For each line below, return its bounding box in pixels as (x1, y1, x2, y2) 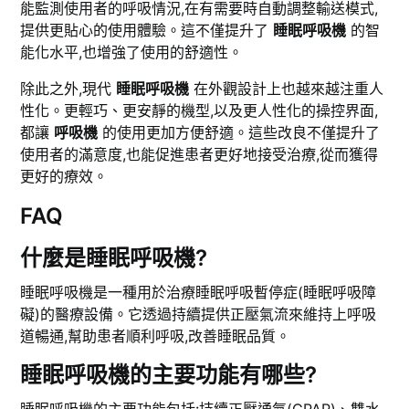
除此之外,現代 (20, 79, 117, 99)
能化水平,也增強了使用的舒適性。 (20, 43, 244, 62)
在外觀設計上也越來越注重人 (189, 79, 384, 99)
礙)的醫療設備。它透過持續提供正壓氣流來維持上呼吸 (20, 305, 377, 324)
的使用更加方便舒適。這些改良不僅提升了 (98, 123, 381, 142)
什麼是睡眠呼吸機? (20, 245, 208, 272)
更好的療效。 (20, 167, 109, 186)
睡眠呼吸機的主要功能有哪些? (20, 362, 318, 389)
